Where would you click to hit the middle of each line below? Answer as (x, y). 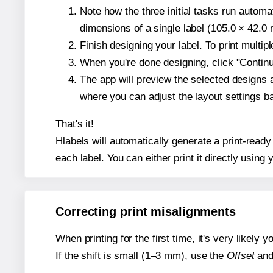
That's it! (75, 124)
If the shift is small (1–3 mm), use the (141, 256)
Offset (241, 256)
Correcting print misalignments (146, 212)
